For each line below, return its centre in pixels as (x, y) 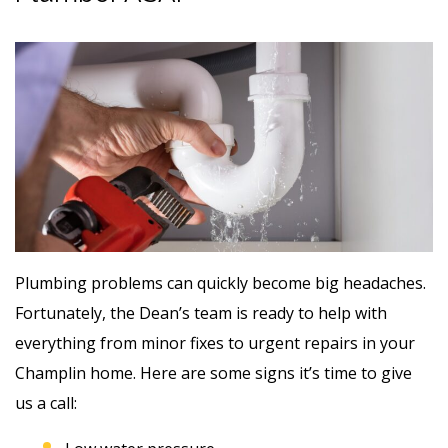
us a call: (46, 402)
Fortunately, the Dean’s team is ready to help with (201, 312)
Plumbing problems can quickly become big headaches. (220, 282)
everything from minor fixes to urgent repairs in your (215, 342)
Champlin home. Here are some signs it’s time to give (213, 372)
